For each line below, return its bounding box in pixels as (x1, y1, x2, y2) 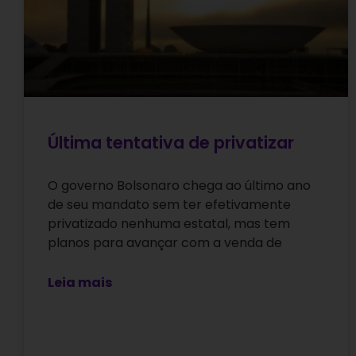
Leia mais (48, 273, 112, 292)
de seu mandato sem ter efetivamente (48, 195, 291, 215)
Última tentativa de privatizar (48, 131, 294, 155)
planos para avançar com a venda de (48, 234, 282, 253)
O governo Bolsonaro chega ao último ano (48, 176, 311, 195)
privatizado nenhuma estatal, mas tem (48, 215, 290, 234)
